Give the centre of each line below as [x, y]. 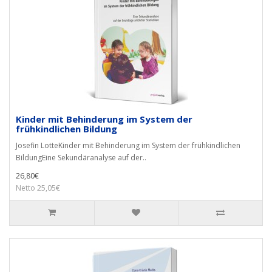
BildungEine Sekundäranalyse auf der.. [81, 158]
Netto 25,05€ [38, 188]
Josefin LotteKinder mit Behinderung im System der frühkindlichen [128, 145]
